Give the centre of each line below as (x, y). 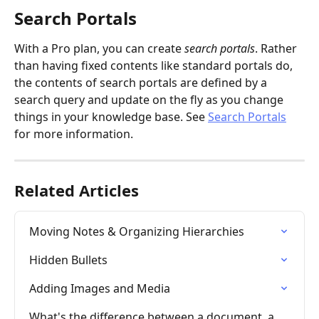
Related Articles (77, 190)
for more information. (74, 134)
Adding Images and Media (100, 288)
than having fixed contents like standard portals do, (155, 66)
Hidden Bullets (68, 260)
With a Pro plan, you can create (99, 48)
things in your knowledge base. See (111, 117)
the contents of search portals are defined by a (142, 83)
